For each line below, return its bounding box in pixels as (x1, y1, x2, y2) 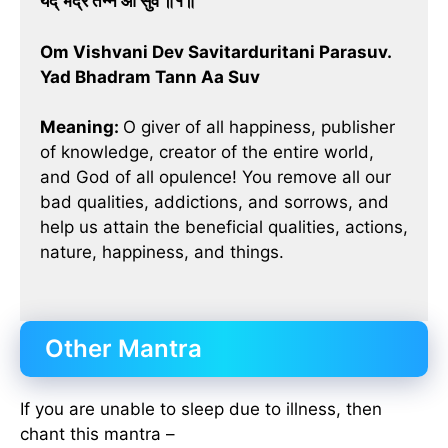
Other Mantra (45, 333, 202, 363)
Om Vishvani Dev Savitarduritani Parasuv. (40, 41, 392, 62)
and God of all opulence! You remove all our (40, 167, 391, 188)
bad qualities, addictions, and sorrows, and (40, 192, 389, 213)
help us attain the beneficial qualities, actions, (40, 217, 408, 238)
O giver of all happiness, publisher (123, 117, 395, 138)
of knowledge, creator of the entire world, (40, 142, 374, 163)
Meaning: (40, 117, 123, 138)
